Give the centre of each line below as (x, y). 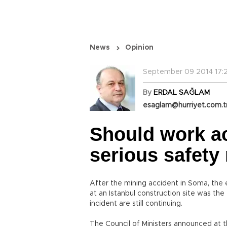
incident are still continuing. (136, 204)
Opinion (139, 48)
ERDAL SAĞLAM (182, 93)
